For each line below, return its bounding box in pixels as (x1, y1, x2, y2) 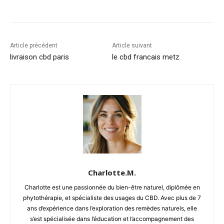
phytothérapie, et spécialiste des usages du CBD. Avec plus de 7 (23, 193, 201, 201)
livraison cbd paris (10, 52, 69, 61)
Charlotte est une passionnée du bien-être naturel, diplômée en (24, 183, 200, 191)
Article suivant (111, 41, 152, 49)
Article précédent (10, 41, 57, 49)
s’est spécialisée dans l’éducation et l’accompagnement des (30, 214, 194, 222)
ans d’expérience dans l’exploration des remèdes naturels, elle (27, 204, 197, 212)
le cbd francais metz (111, 52, 179, 61)
